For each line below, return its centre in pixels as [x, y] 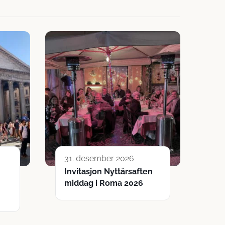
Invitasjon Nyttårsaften [108, 172]
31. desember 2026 [99, 158]
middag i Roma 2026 [104, 183]
